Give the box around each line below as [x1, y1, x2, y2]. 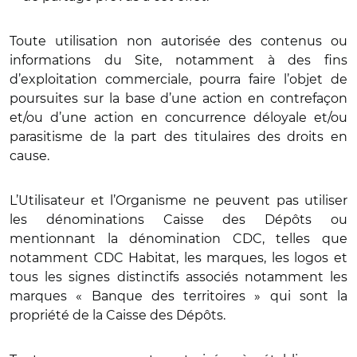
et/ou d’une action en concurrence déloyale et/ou [10, 110, 347, 125]
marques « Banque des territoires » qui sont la [10, 288, 347, 304]
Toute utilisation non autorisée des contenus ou [10, 33, 347, 49]
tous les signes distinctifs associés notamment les [10, 269, 347, 284]
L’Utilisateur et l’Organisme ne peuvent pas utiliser [10, 193, 347, 208]
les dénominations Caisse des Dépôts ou [10, 212, 347, 227]
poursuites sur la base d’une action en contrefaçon [10, 91, 347, 106]
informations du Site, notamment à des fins [10, 53, 347, 68]
